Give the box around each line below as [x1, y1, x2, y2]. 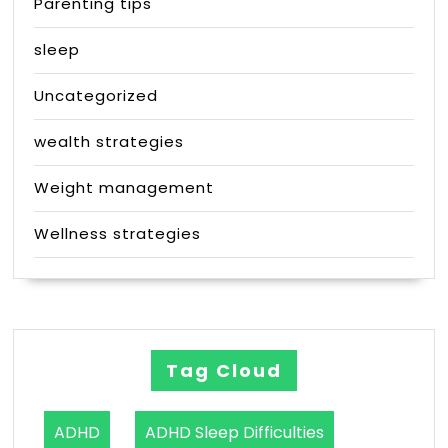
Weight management [34, 176, 215, 198]
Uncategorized [34, 84, 159, 106]
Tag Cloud [166, 357, 282, 383]
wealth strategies [34, 130, 185, 152]
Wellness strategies [34, 222, 202, 244]
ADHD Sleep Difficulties [145, 420, 325, 444]
